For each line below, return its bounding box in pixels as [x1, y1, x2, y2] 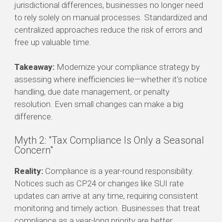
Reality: [14, 166, 43, 176]
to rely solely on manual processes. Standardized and [14, 12, 207, 22]
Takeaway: [14, 61, 55, 72]
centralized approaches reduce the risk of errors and [14, 24, 202, 35]
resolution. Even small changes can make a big [14, 99, 183, 109]
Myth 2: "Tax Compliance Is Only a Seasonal [14, 134, 204, 146]
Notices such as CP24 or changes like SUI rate [14, 178, 184, 188]
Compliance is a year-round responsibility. [43, 166, 194, 176]
